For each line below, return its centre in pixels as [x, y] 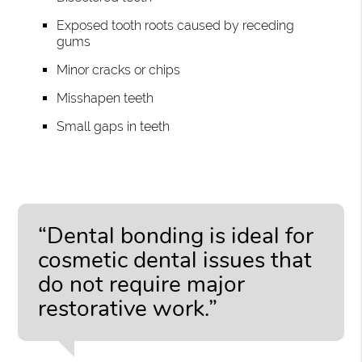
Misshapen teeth [105, 98]
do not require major [142, 284]
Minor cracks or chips [119, 69]
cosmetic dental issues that [175, 260]
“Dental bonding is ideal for [176, 236]
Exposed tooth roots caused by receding [176, 25]
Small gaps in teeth [114, 126]
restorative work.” [128, 308]
